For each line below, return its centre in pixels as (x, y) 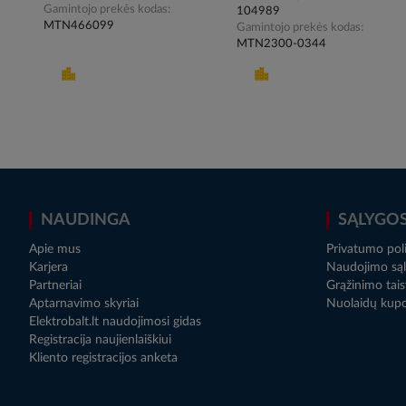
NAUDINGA (86, 221)
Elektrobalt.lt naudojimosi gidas (115, 322)
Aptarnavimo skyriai (84, 304)
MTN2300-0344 (282, 44)
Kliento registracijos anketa (103, 358)
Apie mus (55, 250)
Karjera (48, 268)
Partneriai (55, 286)
